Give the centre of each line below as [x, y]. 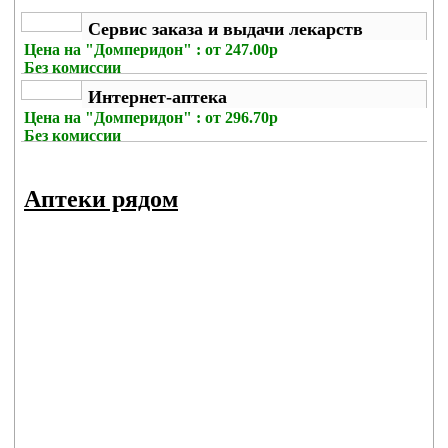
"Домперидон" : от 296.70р [181, 117]
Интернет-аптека [157, 97]
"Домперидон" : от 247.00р [181, 49]
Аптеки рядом [101, 199]
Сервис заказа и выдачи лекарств [225, 29]
